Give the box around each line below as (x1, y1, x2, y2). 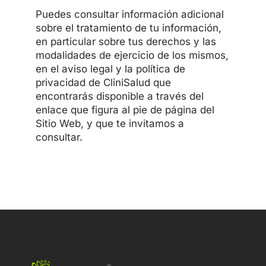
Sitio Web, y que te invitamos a (35, 117, 184, 129)
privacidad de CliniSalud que (35, 76, 171, 88)
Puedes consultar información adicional (35, 8, 224, 20)
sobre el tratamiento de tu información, (35, 21, 221, 34)
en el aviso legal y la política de (35, 62, 185, 75)
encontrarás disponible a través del (35, 90, 204, 102)
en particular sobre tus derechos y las (35, 35, 216, 47)
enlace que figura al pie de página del (35, 103, 214, 116)
